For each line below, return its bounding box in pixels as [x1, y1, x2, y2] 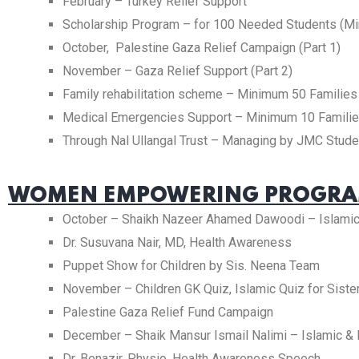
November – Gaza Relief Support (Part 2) [63, 63, 292, 79]
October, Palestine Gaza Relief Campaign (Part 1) [63, 40, 341, 55]
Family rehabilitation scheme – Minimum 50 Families [63, 87, 357, 102]
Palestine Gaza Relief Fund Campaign [63, 305, 273, 320]
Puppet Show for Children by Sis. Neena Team [63, 258, 320, 273]
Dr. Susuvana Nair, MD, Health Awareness [63, 235, 292, 250]
